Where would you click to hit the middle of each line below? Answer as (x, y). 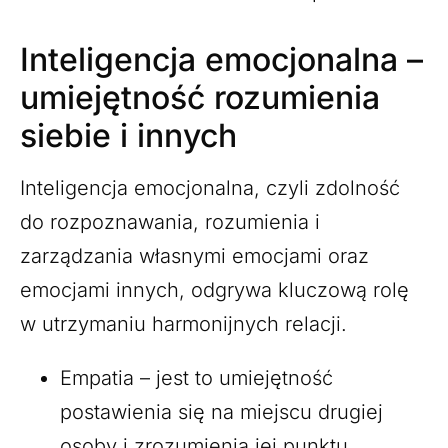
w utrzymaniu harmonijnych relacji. (183, 323)
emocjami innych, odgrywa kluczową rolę (214, 289)
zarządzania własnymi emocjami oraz (194, 255)
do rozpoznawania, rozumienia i (170, 221)
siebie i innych (128, 135)
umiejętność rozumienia (200, 97)
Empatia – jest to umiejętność (196, 377)
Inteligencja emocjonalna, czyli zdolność (210, 187)
